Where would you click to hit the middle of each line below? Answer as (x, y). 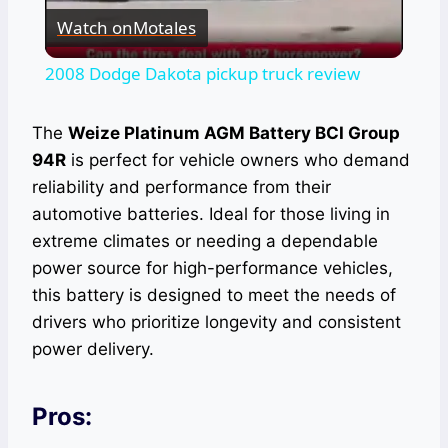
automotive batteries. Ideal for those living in (211, 213)
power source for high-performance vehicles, (212, 267)
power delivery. (93, 348)
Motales (164, 27)
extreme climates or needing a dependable (205, 240)
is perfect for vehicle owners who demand (238, 159)
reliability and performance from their (181, 186)
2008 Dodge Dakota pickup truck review (202, 73)
